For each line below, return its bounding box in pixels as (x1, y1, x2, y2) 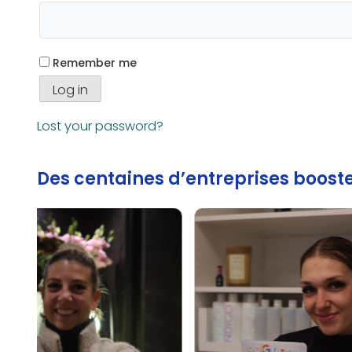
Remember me (53, 54, 137, 71)
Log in (53, 80, 88, 99)
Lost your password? (37, 116, 163, 135)
